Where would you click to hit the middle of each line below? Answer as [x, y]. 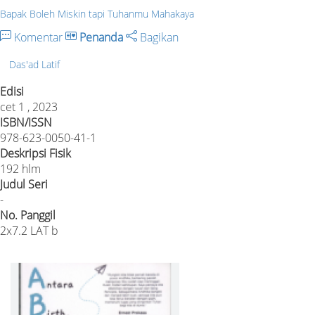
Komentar [38, 37]
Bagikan [158, 37]
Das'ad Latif [34, 64]
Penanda [101, 37]
